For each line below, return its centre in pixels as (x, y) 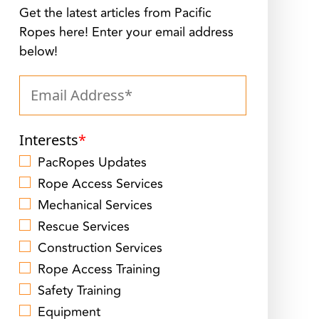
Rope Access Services (100, 184)
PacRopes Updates (92, 162)
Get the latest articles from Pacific (115, 13)
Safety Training (79, 291)
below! (38, 51)
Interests (48, 140)
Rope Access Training (99, 269)
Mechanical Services (95, 205)
